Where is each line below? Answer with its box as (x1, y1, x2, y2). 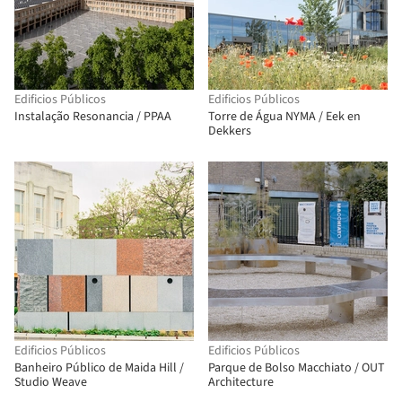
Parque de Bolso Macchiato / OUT (208, 359, 385, 377)
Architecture (208, 373, 274, 391)
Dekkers (208, 122, 251, 140)
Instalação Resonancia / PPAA (14, 108, 171, 126)
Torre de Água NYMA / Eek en (208, 108, 361, 126)
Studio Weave (14, 373, 87, 391)
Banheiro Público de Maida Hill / (14, 359, 184, 377)
